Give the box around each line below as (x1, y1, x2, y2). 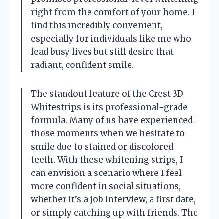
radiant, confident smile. (31, 59, 134, 70)
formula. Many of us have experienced (31, 114, 193, 126)
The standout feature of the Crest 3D (31, 88, 183, 99)
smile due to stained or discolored (31, 141, 173, 152)
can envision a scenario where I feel (31, 167, 182, 178)
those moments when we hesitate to (31, 128, 185, 139)
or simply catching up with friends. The (31, 207, 198, 218)
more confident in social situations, (31, 180, 181, 192)
